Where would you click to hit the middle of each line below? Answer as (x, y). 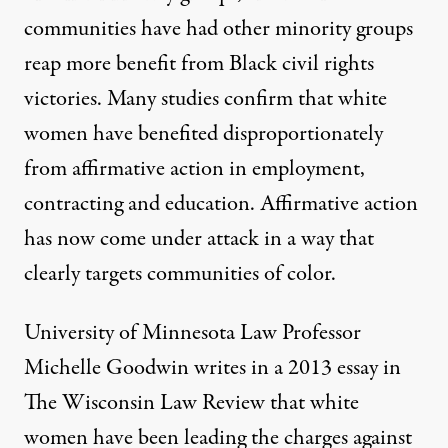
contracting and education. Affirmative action (221, 203)
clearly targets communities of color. (180, 273)
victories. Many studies (124, 98)
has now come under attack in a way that (199, 238)
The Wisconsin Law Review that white (191, 402)
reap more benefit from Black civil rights (199, 63)
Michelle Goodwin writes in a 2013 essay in (212, 367)
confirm (258, 98)
